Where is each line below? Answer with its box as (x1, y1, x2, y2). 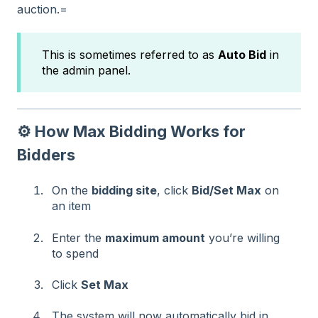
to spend (52, 246, 99, 261)
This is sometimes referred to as (42, 48, 218, 62)
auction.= (17, 1, 67, 16)
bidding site (92, 183, 157, 198)
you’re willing (205, 230, 280, 245)
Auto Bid (218, 48, 266, 62)
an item (52, 199, 91, 214)
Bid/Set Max (192, 183, 261, 198)
